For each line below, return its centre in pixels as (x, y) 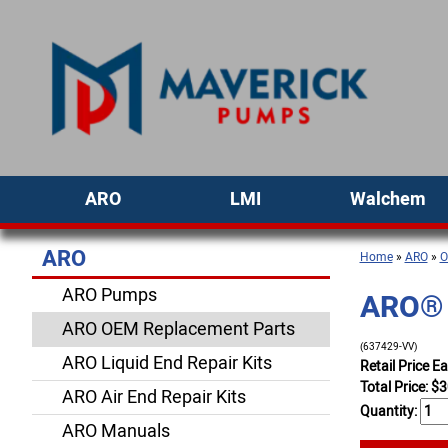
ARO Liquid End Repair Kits (167, 363)
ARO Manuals (116, 431)
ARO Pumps (109, 295)
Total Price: (395, 387)
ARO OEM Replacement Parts (178, 329)
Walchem (387, 199)
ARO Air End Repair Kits (154, 397)
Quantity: (389, 411)
